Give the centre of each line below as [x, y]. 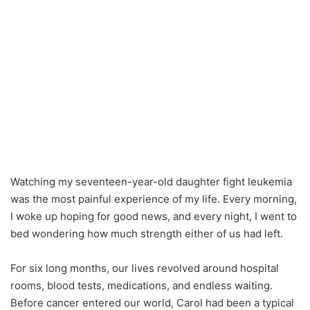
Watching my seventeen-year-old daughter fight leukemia [151, 181]
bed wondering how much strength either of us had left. [147, 233]
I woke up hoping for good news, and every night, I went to [154, 216]
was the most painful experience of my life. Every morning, [154, 199]
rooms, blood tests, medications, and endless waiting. [142, 285]
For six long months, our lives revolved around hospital [145, 268]
